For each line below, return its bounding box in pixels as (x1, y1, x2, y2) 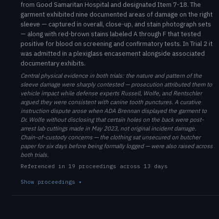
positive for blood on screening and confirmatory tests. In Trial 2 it (21, 40, 213, 48)
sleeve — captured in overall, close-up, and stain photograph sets (21, 20, 211, 28)
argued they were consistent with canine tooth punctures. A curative (21, 98, 201, 106)
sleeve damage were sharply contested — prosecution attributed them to (21, 81, 212, 88)
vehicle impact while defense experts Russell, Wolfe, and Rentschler (21, 89, 202, 97)
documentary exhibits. (21, 59, 86, 67)
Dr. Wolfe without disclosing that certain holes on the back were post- (21, 116, 204, 123)
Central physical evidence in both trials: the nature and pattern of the (21, 72, 202, 79)
